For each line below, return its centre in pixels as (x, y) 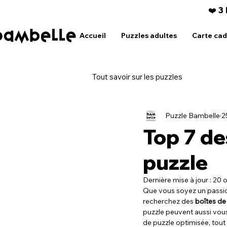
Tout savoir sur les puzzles (137, 77)
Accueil (93, 35)
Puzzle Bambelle (193, 116)
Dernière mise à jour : (178, 180)
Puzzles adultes (149, 35)
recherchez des (169, 201)
